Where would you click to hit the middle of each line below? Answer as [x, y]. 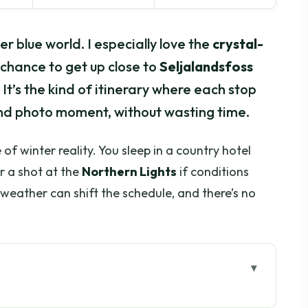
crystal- [238, 44]
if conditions [213, 172]
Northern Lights [129, 172]
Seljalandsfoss [206, 67]
